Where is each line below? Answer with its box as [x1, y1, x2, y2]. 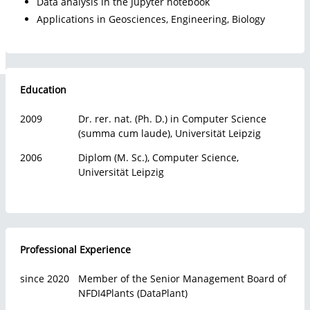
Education [20, 83, 66, 96]
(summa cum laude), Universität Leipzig [78, 127, 261, 140]
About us [75, 55, 132, 74]
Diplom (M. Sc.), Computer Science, [78, 151, 239, 164]
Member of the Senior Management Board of [78, 272, 286, 285]
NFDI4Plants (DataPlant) [78, 286, 188, 300]
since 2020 [20, 272, 69, 285]
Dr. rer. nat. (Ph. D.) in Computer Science [78, 112, 266, 125]
